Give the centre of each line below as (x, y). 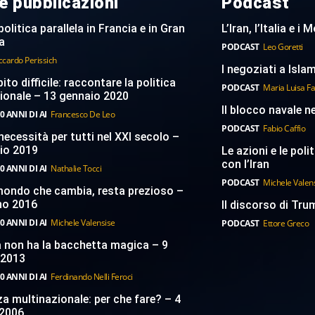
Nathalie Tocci (76, 169)
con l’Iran (246, 165)
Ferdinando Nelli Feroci (92, 277)
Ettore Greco (286, 224)
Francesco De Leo (83, 115)
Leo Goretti (283, 47)
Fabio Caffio (284, 129)
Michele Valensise (83, 223)
